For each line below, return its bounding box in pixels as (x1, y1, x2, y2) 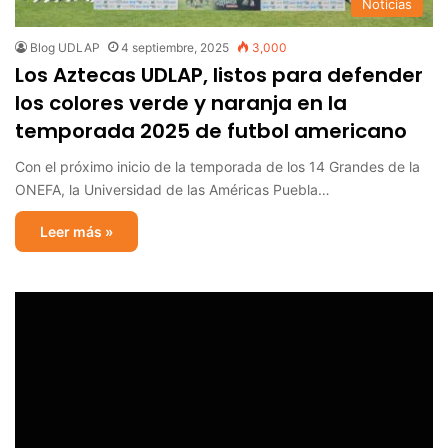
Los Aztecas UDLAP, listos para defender (15, 60, 423, 89)
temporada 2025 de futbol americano (15, 116, 407, 145)
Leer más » (40, 222, 113, 240)
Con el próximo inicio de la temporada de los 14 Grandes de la (15, 157, 420, 175)
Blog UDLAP (30, 39, 100, 55)
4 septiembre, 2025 (121, 39, 229, 55)
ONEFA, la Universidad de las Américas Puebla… (15, 180, 330, 198)
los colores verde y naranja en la (15, 88, 347, 117)
